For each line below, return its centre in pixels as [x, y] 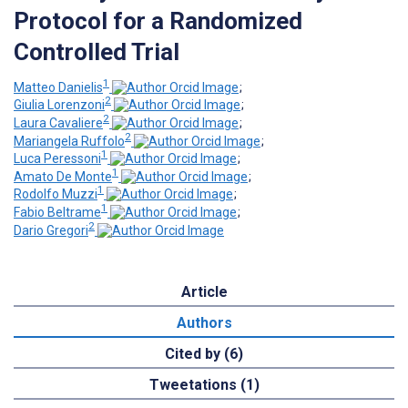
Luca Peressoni [57, 159]
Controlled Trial [97, 51]
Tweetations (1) [204, 384]
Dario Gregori [51, 230]
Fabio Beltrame [57, 213]
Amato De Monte [63, 176]
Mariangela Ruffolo [69, 141]
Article [204, 291]
